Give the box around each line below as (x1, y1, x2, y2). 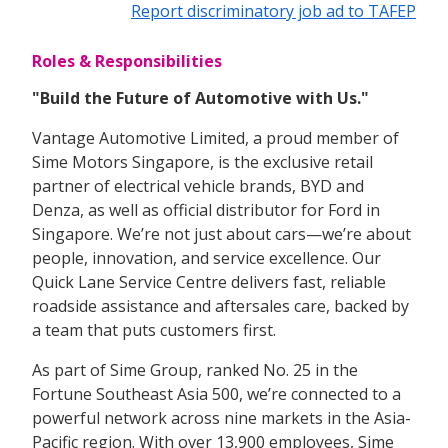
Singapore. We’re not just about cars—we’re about (32, 222, 411, 245)
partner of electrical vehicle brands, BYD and (32, 174, 364, 197)
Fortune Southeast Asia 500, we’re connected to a (32, 382, 401, 405)
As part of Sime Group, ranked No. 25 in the (32, 358, 358, 381)
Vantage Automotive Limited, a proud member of (32, 126, 399, 149)
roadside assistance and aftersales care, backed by (32, 294, 409, 317)
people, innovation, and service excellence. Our (32, 246, 381, 269)
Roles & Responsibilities (32, 49, 222, 72)
